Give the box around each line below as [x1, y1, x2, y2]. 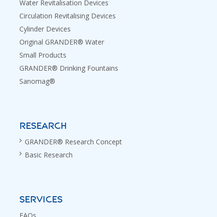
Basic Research [25, 150, 73, 159]
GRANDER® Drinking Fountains [19, 63, 118, 73]
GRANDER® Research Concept [25, 137, 122, 146]
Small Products [19, 50, 66, 60]
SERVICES [19, 194, 62, 205]
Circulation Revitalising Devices [19, 11, 116, 20]
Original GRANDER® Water [19, 37, 104, 46]
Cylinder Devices [19, 24, 71, 33]
